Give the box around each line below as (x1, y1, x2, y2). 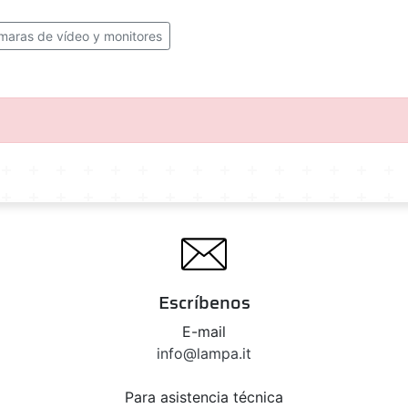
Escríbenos (158, 287, 250, 317)
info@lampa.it (157, 343, 251, 362)
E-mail (182, 321, 226, 341)
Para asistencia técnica (125, 387, 283, 406)
